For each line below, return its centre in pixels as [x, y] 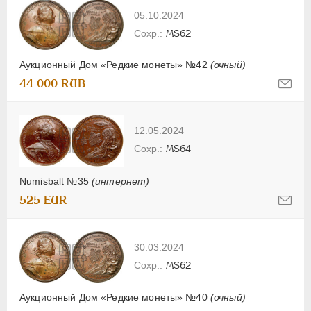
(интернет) [120, 182]
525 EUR [43, 201]
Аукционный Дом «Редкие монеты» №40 [115, 297]
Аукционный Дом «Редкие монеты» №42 [115, 65]
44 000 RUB [53, 84]
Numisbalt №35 [56, 182]
